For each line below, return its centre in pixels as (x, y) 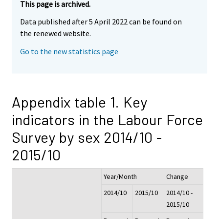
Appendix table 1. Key (79, 102)
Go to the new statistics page (69, 52)
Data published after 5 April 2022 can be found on (101, 22)
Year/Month (120, 177)
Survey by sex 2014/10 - (87, 137)
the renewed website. (55, 33)
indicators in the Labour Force (107, 120)
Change (177, 177)
